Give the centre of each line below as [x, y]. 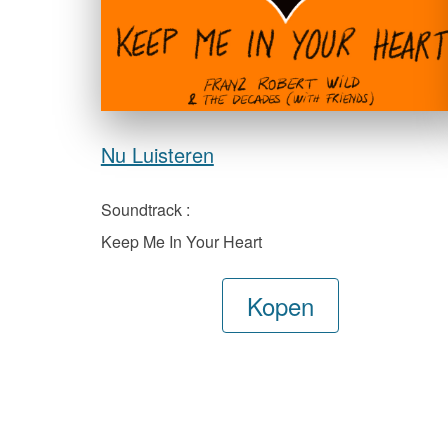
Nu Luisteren [157, 154]
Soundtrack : [145, 209]
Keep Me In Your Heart [181, 241]
